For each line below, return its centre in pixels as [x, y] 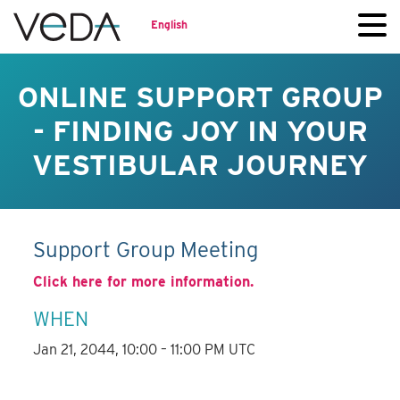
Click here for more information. [144, 282]
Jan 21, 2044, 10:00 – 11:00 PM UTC [145, 350]
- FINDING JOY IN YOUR [200, 131]
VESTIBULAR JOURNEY [200, 165]
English [169, 24]
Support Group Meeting [146, 250]
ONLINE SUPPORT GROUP [200, 97]
